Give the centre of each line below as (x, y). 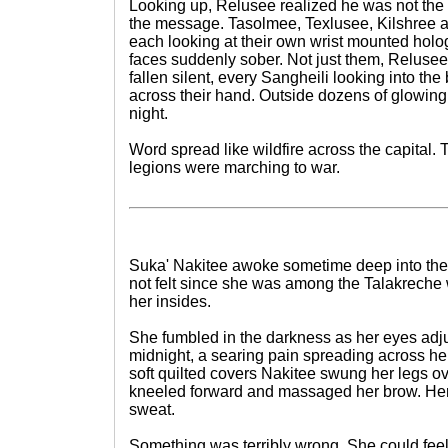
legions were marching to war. (234, 167)
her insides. (170, 301)
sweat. (152, 409)
